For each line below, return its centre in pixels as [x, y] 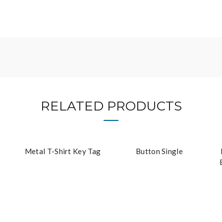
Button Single [159, 151]
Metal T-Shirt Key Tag [63, 151]
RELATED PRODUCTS [111, 106]
